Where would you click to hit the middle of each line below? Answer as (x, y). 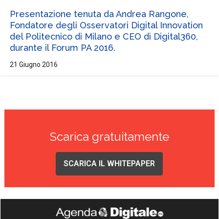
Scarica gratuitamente (109, 137)
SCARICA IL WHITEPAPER (109, 164)
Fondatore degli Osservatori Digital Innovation (106, 25)
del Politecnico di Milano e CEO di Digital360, (104, 37)
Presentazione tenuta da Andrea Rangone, (99, 14)
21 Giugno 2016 (33, 65)
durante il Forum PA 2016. (62, 48)
